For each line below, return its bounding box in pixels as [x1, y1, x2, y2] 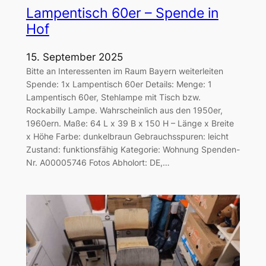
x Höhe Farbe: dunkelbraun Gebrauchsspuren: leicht [26, 131, 229, 141]
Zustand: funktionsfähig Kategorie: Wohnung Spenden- [26, 144, 240, 154]
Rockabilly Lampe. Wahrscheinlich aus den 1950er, [26, 104, 223, 115]
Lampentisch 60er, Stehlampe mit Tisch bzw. [26, 91, 201, 102]
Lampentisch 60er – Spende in [26, 5, 218, 22]
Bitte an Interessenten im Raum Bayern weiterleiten [26, 65, 223, 76]
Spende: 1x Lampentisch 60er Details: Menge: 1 [26, 78, 212, 89]
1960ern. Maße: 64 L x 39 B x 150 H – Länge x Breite [26, 118, 234, 128]
